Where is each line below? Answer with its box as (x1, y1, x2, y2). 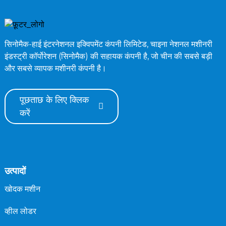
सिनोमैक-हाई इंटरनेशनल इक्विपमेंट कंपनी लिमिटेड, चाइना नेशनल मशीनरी (4, 39, 212, 49)
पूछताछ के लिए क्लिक (19, 94, 89, 105)
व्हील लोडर (4, 206, 36, 216)
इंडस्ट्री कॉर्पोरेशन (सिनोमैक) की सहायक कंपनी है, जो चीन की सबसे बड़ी (4, 51, 212, 61)
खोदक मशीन (4, 184, 40, 194)
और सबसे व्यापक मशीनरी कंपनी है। (4, 63, 106, 73)
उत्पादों (4, 165, 26, 177)
